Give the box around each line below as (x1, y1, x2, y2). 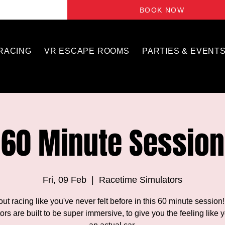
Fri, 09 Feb (43, 175, 86, 185)
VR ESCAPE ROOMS (44, 47, 130, 55)
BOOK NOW (139, 6, 185, 14)
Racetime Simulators (99, 175, 182, 185)
